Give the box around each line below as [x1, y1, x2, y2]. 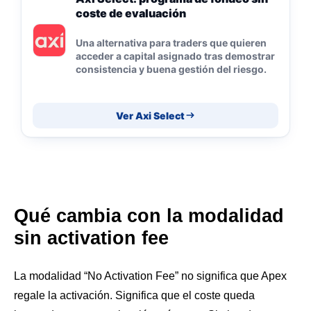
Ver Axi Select [115, 109, 185, 121]
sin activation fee [14, 228, 169, 249]
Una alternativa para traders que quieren [76, 36, 267, 49]
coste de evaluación [76, 6, 186, 21]
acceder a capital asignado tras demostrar [76, 49, 275, 62]
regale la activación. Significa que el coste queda [14, 289, 255, 301]
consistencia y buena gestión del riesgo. [76, 62, 267, 75]
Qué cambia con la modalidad [14, 205, 284, 227]
